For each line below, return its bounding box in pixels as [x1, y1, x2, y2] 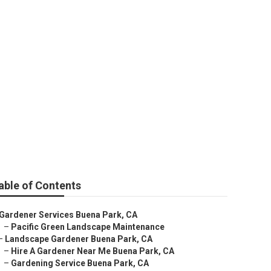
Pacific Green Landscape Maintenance [11, 222, 165, 232]
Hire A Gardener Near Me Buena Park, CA [11, 246, 174, 256]
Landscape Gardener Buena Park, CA [5, 234, 152, 244]
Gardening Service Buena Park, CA [11, 258, 149, 268]
